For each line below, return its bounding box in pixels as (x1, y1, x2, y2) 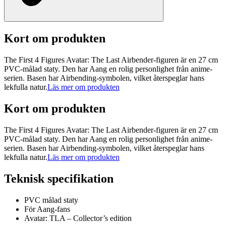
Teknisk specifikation (4, 172, 114, 185)
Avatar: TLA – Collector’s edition (24, 213, 132, 222)
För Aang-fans (24, 204, 70, 213)
